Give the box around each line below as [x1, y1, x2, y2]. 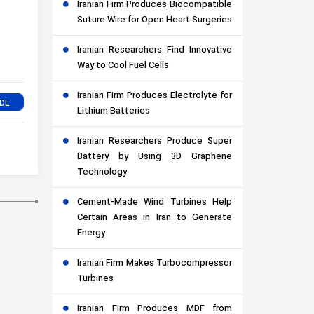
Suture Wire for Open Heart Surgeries [77, 13, 232, 28]
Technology [77, 165, 127, 180]
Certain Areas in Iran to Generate [77, 211, 232, 226]
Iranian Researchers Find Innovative [77, 43, 232, 58]
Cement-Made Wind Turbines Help [77, 196, 232, 210]
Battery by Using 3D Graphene [77, 150, 232, 165]
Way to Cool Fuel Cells [77, 59, 169, 74]
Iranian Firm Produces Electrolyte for [77, 89, 232, 104]
